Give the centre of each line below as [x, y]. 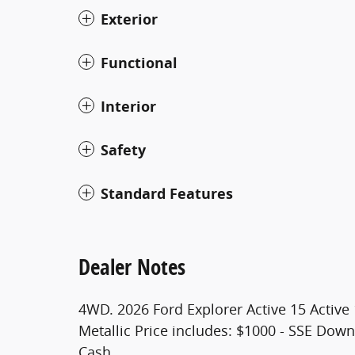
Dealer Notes [132, 266]
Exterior [129, 19]
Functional [139, 63]
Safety [123, 150]
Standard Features [167, 193]
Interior [128, 106]
